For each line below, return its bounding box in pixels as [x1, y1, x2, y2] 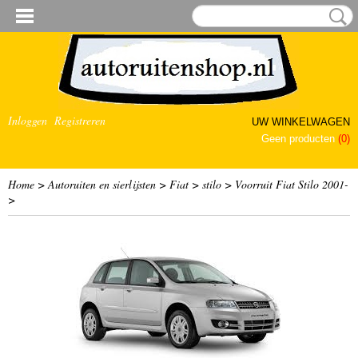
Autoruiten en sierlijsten [48, 177, 156, 192]
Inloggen [8, 113, 47, 128]
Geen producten [261, 133, 338, 145]
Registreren [54, 113, 105, 128]
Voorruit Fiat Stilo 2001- [235, 177, 348, 192]
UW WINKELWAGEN [252, 116, 350, 128]
